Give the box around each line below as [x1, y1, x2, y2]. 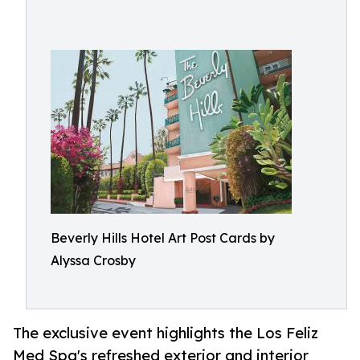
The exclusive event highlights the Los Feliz [13, 324, 318, 342]
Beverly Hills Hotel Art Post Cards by [51, 230, 275, 246]
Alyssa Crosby [51, 252, 136, 268]
